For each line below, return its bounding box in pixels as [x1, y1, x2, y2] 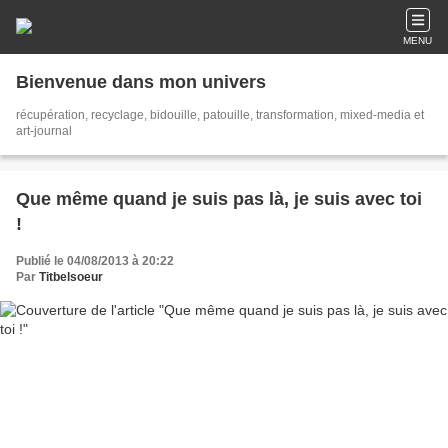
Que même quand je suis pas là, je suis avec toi [16, 189, 422, 209]
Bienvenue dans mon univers [16, 72, 266, 92]
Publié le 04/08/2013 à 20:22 [16, 254, 174, 268]
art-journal [16, 124, 72, 138]
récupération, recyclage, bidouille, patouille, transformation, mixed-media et [16, 108, 424, 122]
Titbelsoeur [39, 270, 103, 284]
